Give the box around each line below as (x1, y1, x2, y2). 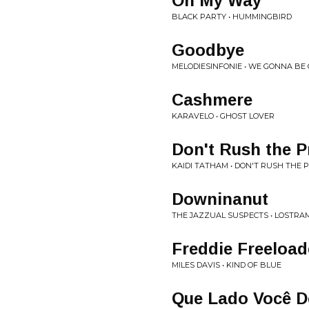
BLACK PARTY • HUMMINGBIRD (172, 12, 292, 21)
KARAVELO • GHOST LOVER (172, 111, 275, 121)
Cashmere (172, 90, 252, 109)
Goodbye (172, 41, 244, 59)
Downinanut (172, 190, 268, 208)
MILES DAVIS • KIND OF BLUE (172, 260, 281, 270)
